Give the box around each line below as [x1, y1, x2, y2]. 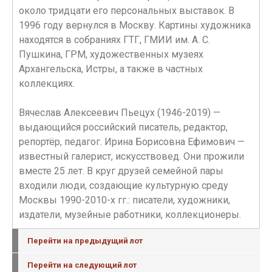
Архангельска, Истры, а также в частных [19, 63, 203, 75]
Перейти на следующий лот [27, 260, 137, 270]
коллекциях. [19, 78, 75, 89]
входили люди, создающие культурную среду [19, 180, 228, 191]
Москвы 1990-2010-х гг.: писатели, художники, [19, 194, 230, 206]
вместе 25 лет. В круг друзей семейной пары [19, 165, 223, 177]
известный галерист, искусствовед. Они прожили [19, 151, 244, 162]
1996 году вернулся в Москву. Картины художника [19, 19, 251, 31]
